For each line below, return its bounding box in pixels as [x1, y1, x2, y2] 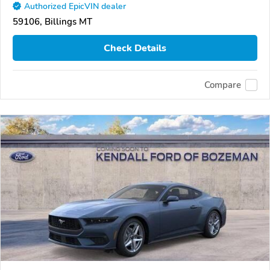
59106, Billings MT [13, 15, 92, 28]
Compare [204, 78, 241, 91]
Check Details [104, 41, 166, 55]
